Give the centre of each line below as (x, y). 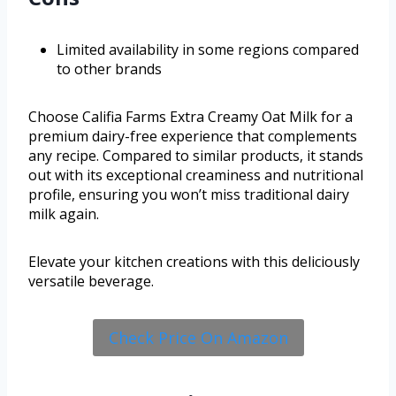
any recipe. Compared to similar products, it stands (196, 155)
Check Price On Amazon (198, 337)
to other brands (109, 69)
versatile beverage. (91, 281)
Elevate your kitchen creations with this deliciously (194, 261)
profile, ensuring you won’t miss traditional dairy (189, 194)
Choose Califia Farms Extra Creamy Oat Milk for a (190, 116)
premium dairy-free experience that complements (193, 136)
